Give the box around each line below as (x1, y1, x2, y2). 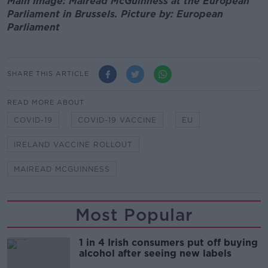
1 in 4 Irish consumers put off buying (79, 236, 258, 248)
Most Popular (75, 204, 193, 225)
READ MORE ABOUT (7, 98, 84, 106)
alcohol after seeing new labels (79, 247, 232, 259)
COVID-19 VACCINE (78, 115, 157, 124)
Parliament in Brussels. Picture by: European (7, 8, 223, 20)
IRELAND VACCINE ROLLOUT (14, 139, 133, 149)
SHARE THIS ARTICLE (7, 69, 89, 78)
